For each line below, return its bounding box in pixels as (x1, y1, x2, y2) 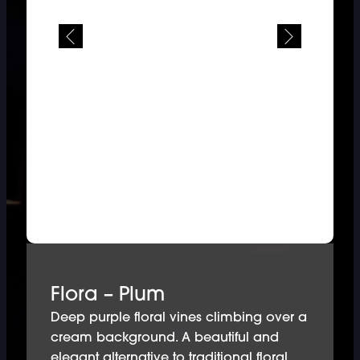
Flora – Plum (50, 285, 165, 305)
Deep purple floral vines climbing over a (50, 311, 307, 325)
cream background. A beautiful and (50, 331, 279, 345)
